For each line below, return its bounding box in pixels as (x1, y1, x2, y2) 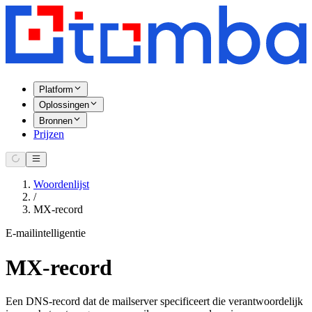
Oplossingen (39, 100, 89, 111)
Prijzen (33, 127, 64, 140)
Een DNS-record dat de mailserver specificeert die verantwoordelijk (6, 295, 303, 307)
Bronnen (39, 115, 72, 126)
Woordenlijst (33, 178, 89, 191)
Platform (39, 84, 73, 95)
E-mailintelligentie (6, 227, 86, 240)
